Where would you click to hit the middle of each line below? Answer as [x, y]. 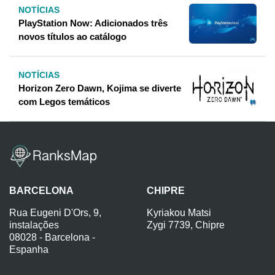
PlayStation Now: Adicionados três [93, 23]
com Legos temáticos [64, 101]
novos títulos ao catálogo [72, 36]
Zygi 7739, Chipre [186, 225]
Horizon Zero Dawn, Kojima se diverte [100, 88]
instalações [34, 225]
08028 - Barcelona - [52, 237]
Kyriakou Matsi [179, 212]
